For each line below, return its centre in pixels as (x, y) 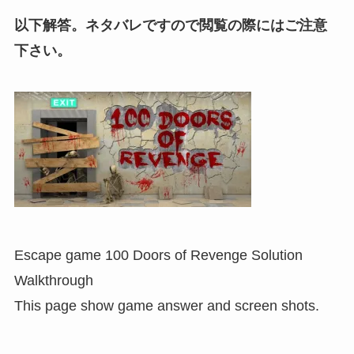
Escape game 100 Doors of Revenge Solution (158, 256)
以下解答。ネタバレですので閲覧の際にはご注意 (170, 25)
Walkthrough (53, 281)
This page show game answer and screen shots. (166, 306)
